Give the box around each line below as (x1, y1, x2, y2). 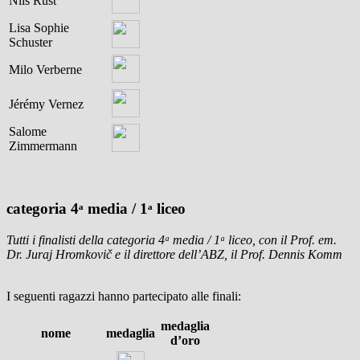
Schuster (9, 35, 52, 50)
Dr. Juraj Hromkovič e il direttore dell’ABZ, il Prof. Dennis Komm (6, 247, 342, 261)
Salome (9, 125, 47, 139)
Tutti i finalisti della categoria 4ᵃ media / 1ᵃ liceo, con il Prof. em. (6, 232, 337, 247)
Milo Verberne (9, 63, 82, 77)
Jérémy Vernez (9, 97, 84, 112)
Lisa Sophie (9, 21, 69, 35)
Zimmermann (9, 139, 77, 153)
